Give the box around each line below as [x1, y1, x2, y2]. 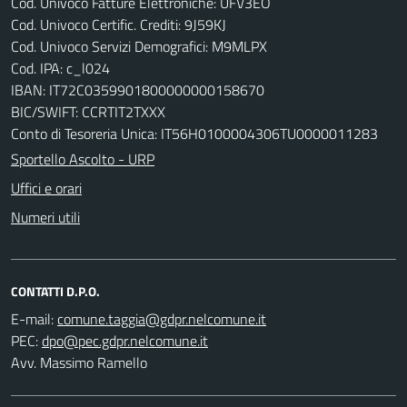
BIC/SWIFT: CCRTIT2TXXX [11, 100, 165, 123]
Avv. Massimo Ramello [11, 351, 147, 373]
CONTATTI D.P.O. [11, 281, 100, 301]
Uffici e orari [11, 176, 82, 199]
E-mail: [11, 307, 54, 330]
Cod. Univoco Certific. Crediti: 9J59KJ [11, 13, 226, 35]
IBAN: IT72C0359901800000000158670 [11, 78, 264, 101]
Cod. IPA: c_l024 [11, 56, 110, 79]
